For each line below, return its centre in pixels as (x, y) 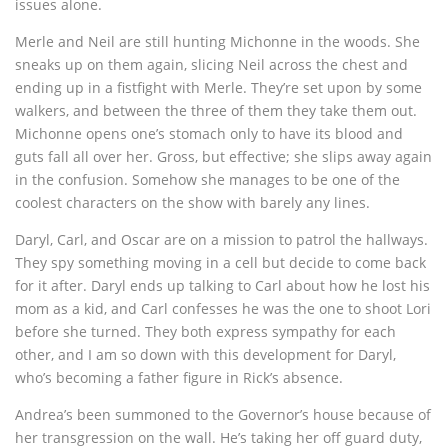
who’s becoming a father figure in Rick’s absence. (179, 378)
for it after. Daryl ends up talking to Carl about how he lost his (222, 286)
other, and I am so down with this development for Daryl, (205, 355)
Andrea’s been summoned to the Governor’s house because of (223, 415)
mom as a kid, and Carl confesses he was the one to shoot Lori (223, 309)
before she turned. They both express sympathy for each (205, 332)
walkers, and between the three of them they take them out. (216, 111)
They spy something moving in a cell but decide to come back (220, 263)
